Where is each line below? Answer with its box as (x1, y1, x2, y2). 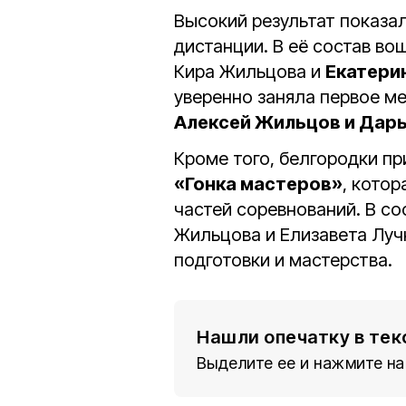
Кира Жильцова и (174, 60, 325, 82)
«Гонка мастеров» (174, 172, 343, 195)
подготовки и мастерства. (174, 248, 392, 271)
